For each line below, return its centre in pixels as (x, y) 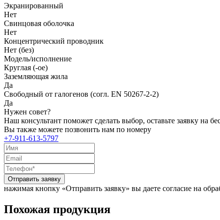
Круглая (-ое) (26, 67)
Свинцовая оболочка (39, 23)
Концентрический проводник (54, 41)
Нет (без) (19, 50)
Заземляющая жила (36, 76)
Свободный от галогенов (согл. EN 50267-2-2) (81, 94)
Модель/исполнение (38, 58)
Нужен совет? (27, 111)
